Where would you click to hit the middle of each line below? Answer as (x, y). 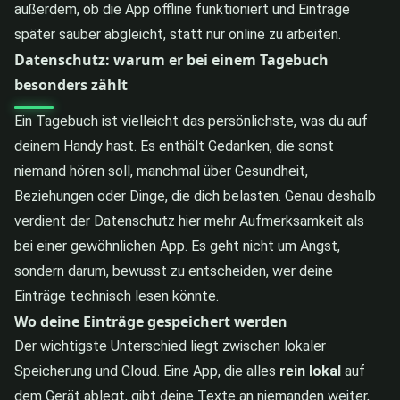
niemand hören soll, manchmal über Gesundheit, (161, 171)
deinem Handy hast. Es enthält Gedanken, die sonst (174, 146)
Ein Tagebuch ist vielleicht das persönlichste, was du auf (191, 121)
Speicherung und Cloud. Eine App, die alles (147, 371)
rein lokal (310, 371)
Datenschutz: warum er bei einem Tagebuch (171, 59)
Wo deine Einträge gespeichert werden (151, 321)
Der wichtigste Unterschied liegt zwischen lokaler (170, 346)
